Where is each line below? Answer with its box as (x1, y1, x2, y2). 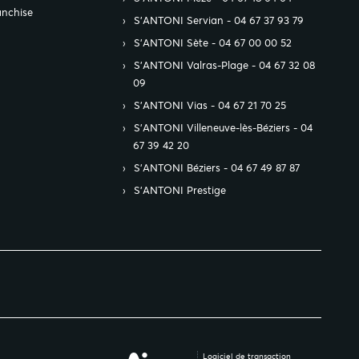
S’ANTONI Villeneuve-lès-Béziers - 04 (134, 121, 313, 135)
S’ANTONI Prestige (134, 184, 226, 197)
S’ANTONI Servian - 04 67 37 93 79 (134, 14, 304, 27)
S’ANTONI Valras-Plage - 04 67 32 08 (134, 58, 315, 72)
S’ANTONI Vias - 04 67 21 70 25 (134, 99, 286, 112)
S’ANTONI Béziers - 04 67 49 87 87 (134, 161, 300, 175)
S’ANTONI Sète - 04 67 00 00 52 (134, 36, 292, 50)
